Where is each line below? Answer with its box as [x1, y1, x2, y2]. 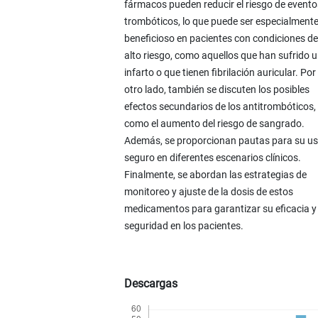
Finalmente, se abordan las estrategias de [124, 168, 307, 180]
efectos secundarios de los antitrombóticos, [124, 100, 316, 112]
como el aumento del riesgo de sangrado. [124, 117, 305, 129]
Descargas [124, 276, 177, 290]
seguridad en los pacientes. [124, 219, 243, 231]
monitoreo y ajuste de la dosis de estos [124, 185, 293, 197]
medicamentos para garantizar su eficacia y [124, 202, 317, 214]
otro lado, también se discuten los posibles [124, 83, 309, 95]
